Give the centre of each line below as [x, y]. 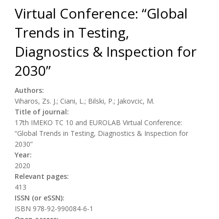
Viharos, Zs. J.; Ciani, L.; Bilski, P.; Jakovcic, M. [85, 101]
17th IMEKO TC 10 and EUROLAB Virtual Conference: [99, 122]
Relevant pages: [43, 176]
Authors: [30, 90]
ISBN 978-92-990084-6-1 [54, 208]
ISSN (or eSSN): [41, 197]
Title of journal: [43, 111]
